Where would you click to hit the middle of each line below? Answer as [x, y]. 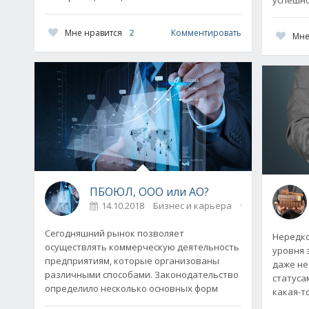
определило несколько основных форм [131, 288]
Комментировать [206, 33]
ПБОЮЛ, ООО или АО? [149, 191]
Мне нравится [93, 32]
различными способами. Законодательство [142, 274]
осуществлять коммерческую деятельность [142, 247]
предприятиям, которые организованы [132, 260]
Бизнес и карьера [192, 205]
